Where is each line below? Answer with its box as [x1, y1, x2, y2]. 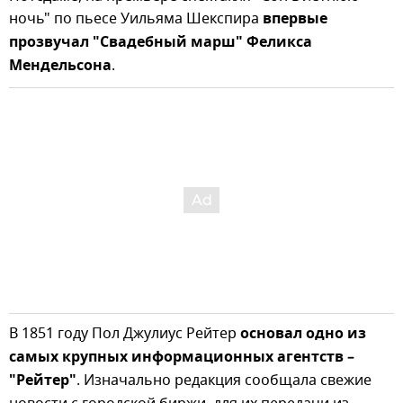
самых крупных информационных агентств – [9, 345, 354, 370]
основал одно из [240, 322, 366, 346]
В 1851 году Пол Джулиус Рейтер [9, 322, 240, 345]
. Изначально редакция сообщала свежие [76, 369, 372, 391]
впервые [263, 7, 327, 31]
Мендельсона [9, 54, 112, 78]
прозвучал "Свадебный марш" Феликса [9, 31, 312, 55]
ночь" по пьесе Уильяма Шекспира [9, 7, 263, 30]
